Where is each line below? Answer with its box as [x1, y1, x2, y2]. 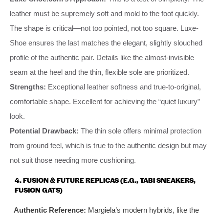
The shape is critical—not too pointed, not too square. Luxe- [10, 23, 198, 32]
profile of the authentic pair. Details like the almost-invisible [10, 53, 194, 62]
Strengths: [10, 82, 46, 91]
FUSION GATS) [15, 184, 63, 195]
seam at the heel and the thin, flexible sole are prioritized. [10, 67, 189, 76]
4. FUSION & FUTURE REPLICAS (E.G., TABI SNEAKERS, [15, 175, 196, 185]
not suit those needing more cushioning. [10, 155, 136, 164]
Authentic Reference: [13, 205, 86, 214]
